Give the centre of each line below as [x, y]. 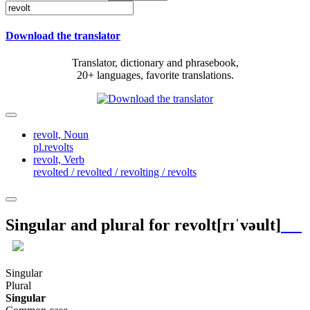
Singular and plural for [90, 225]
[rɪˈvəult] [249, 225]
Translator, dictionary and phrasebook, [155, 63]
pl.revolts [53, 147]
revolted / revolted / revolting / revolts [115, 172]
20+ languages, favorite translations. [155, 75]
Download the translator [63, 36]
